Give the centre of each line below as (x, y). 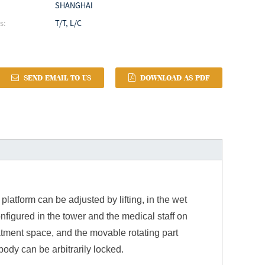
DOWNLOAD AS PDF (175, 78)
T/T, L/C (68, 23)
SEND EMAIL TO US (58, 78)
